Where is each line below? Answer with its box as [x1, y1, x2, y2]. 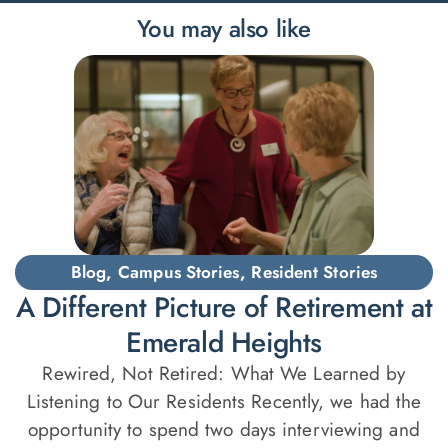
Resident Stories [251, 260, 378, 285]
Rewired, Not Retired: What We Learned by [42, 360, 406, 388]
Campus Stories [118, 260, 240, 285]
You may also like [136, 11, 312, 47]
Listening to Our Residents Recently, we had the [26, 388, 422, 416]
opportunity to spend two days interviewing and [28, 416, 420, 444]
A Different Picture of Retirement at [15, 287, 433, 329]
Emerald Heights [125, 322, 322, 364]
